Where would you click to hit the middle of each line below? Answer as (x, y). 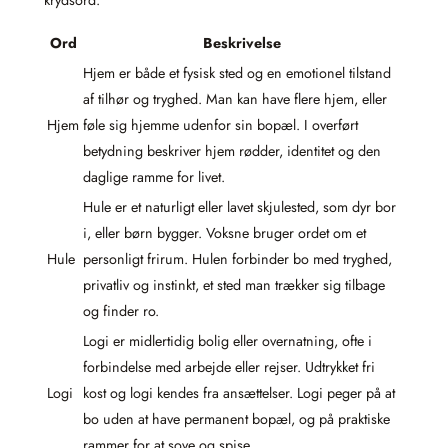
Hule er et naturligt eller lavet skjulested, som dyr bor (239, 207)
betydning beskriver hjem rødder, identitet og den (232, 151)
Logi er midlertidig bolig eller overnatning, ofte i (227, 341)
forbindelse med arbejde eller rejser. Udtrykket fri (229, 367)
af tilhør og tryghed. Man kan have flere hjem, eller (235, 99)
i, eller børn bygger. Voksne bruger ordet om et (224, 233)
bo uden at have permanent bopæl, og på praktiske (236, 419)
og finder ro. (121, 311)
